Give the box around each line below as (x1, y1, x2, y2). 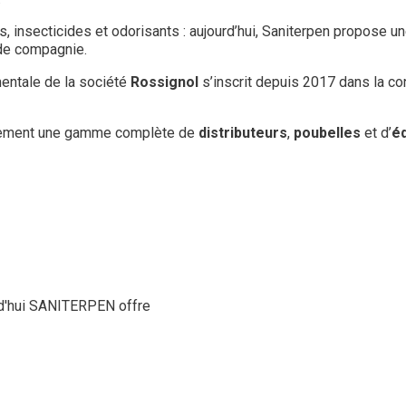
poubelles (293, 124, 361, 141)
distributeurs (198, 124, 287, 141)
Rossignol (130, 73, 198, 91)
